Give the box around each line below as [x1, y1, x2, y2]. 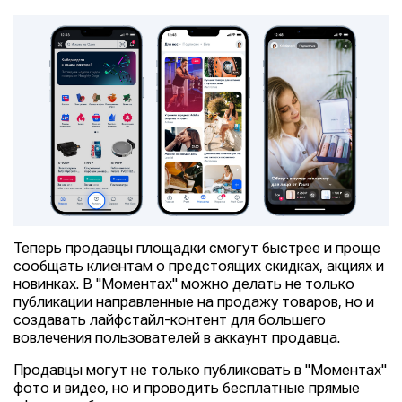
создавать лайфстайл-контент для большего [13, 314, 326, 329]
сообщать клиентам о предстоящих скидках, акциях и [13, 260, 384, 275]
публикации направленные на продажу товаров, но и [13, 296, 374, 311]
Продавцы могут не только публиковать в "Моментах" [13, 364, 387, 380]
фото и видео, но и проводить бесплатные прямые [13, 382, 360, 398]
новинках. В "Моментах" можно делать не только [13, 278, 354, 293]
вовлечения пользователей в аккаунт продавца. [13, 332, 340, 347]
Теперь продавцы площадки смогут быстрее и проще [13, 242, 380, 258]
